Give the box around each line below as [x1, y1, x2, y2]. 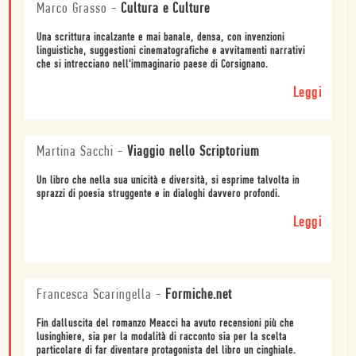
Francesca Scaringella [37, 287, 152, 303]
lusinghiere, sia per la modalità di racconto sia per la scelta [37, 331, 287, 343]
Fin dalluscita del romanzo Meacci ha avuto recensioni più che [37, 317, 294, 330]
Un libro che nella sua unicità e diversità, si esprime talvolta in [37, 174, 300, 187]
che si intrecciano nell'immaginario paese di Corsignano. [37, 58, 269, 71]
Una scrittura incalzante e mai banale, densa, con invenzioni [37, 31, 284, 44]
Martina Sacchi [37, 144, 114, 160]
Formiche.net [165, 287, 232, 303]
